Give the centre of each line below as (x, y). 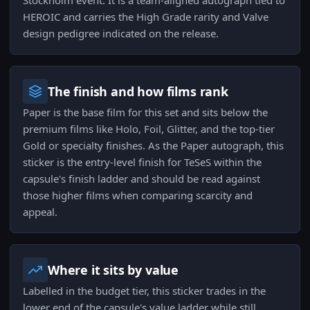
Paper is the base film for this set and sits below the (145, 112)
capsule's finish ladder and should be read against (142, 179)
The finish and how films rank (138, 92)
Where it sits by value (113, 270)
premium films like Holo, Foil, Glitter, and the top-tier (149, 129)
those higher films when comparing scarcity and (138, 195)
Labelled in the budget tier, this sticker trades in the (144, 291)
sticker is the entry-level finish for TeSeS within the (142, 162)
